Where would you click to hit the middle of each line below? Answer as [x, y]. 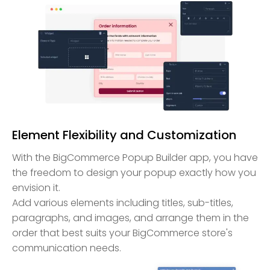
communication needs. [67, 248]
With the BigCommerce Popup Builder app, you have [135, 158]
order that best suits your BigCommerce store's [122, 233]
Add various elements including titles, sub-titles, [123, 203]
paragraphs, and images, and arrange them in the [130, 218]
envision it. [36, 188]
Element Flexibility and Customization [124, 135]
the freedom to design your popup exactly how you [134, 173]
